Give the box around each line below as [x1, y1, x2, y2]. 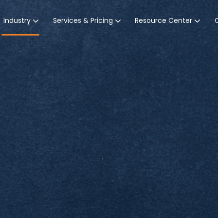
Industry [3, 16, 31, 25]
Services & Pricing [53, 16, 113, 25]
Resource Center [135, 16, 193, 25]
